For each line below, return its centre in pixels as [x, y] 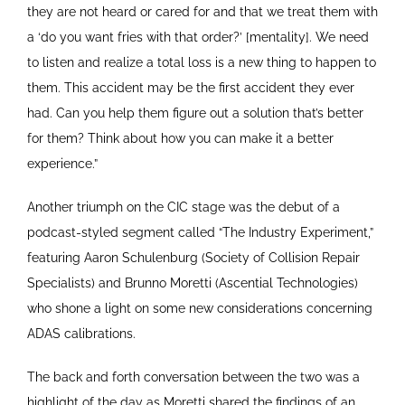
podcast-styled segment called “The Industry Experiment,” [200, 232]
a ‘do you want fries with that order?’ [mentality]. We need [198, 37]
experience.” [62, 163]
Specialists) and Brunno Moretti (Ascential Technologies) [192, 283]
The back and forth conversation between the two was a [193, 377]
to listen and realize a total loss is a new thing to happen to [201, 62]
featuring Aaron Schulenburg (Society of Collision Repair [193, 257]
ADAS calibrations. [81, 333]
